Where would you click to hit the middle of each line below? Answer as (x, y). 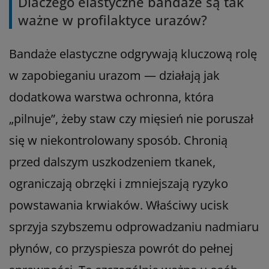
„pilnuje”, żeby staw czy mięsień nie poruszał (131, 118)
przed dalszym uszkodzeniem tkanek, (112, 162)
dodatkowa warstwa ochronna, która (111, 97)
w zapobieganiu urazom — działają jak (114, 75)
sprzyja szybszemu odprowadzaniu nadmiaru (134, 226)
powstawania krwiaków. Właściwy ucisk (119, 205)
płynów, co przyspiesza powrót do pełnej (121, 248)
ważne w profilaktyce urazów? (113, 20)
